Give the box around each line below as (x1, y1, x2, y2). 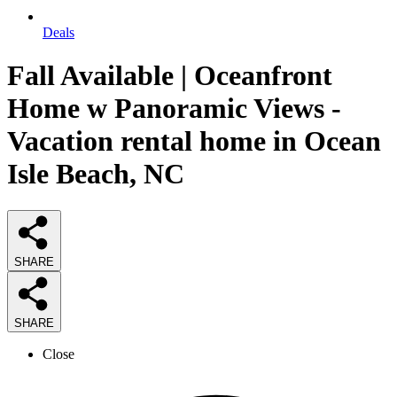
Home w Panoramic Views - (7, 92, 341, 125)
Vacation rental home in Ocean (7, 125, 381, 158)
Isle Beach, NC (7, 158, 184, 191)
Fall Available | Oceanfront (7, 59, 332, 92)
